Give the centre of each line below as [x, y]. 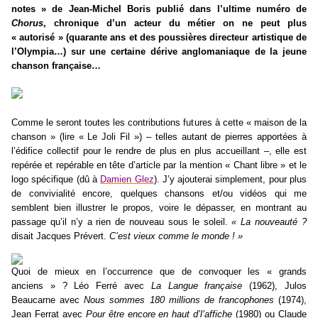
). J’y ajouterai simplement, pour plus [230, 180]
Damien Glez [127, 180]
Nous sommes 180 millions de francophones [179, 300]
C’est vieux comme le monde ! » [176, 236]
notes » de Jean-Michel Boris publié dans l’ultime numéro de [159, 9]
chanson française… [56, 66]
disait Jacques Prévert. [60, 236]
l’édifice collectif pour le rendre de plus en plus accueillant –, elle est [159, 151]
